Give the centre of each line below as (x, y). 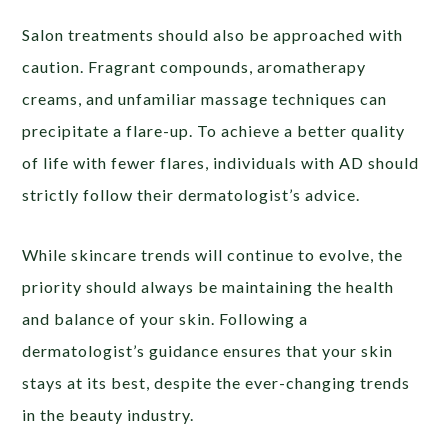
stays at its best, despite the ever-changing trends (216, 382)
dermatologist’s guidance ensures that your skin (208, 350)
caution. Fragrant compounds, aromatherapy (194, 66)
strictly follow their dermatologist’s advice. (191, 194)
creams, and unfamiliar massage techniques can (205, 98)
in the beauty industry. (108, 414)
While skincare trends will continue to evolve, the (213, 254)
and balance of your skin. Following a (165, 318)
